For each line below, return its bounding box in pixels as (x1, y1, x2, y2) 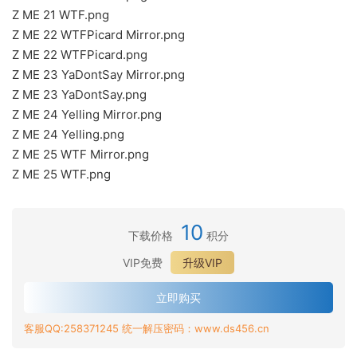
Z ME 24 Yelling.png (12, 127, 124, 142)
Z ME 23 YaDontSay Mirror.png (12, 67, 185, 82)
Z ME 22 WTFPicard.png (12, 47, 147, 62)
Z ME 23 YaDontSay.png (12, 87, 147, 102)
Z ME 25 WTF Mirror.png (12, 147, 149, 162)
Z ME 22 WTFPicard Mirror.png (12, 27, 185, 42)
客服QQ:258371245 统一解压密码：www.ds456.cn (24, 322, 269, 335)
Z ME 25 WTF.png (12, 167, 111, 182)
